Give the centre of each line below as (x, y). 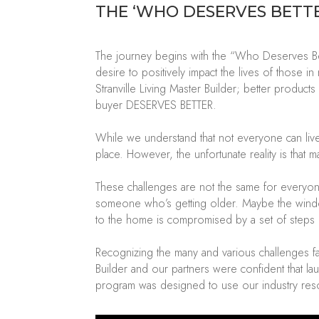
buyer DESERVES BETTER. (156, 105)
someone (120, 204)
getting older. (207, 204)
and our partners (172, 269)
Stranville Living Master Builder (166, 89)
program (117, 286)
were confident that (258, 269)
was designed (172, 286)
